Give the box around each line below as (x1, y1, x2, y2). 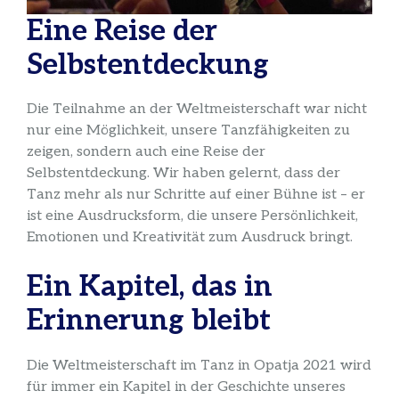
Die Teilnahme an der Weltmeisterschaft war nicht (27, 101, 367, 118)
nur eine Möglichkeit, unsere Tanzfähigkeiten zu (27, 122, 350, 140)
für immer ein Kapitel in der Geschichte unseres (27, 378, 346, 395)
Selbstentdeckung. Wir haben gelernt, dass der (27, 165, 340, 183)
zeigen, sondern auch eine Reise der (27, 143, 265, 161)
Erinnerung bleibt (27, 304, 271, 338)
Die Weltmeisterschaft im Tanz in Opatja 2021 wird (27, 356, 371, 374)
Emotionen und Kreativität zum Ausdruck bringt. (27, 229, 353, 247)
